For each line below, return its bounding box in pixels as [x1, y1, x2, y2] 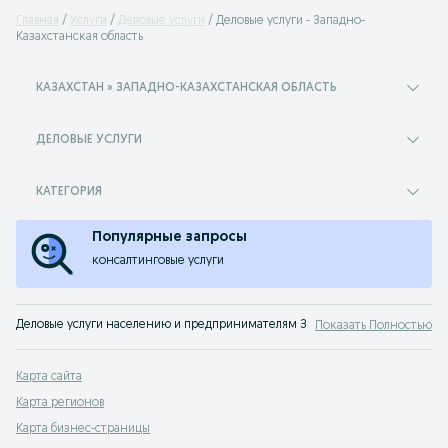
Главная [16, 15, 59, 27]
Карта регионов [16, 397, 104, 409]
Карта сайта [16, 371, 82, 383]
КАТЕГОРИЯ [36, 186, 102, 198]
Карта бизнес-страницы [16, 423, 150, 435]
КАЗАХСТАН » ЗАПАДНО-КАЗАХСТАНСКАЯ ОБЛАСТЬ [36, 82, 337, 94]
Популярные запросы [92, 230, 247, 245]
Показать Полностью [315, 320, 432, 332]
